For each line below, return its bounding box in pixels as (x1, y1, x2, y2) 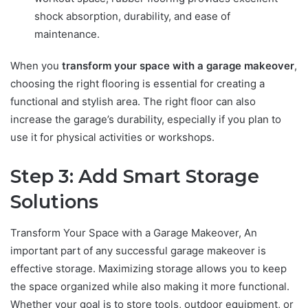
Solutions (10, 190, 98, 214)
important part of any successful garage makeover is (10, 243, 266, 257)
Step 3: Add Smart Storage (10, 165, 259, 188)
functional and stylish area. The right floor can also (10, 95, 256, 109)
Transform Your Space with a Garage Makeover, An (10, 225, 257, 239)
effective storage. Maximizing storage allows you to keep (10, 261, 287, 275)
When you (10, 59, 62, 73)
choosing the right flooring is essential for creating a (10, 77, 265, 91)
